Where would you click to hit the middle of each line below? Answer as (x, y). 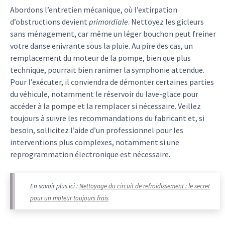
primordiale (108, 22)
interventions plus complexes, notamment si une (95, 142)
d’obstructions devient (49, 22)
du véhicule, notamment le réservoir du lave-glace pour (104, 94)
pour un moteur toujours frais (69, 198)
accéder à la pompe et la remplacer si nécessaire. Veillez (105, 106)
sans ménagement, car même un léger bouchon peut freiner (113, 34)
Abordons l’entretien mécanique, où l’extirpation (94, 10)
